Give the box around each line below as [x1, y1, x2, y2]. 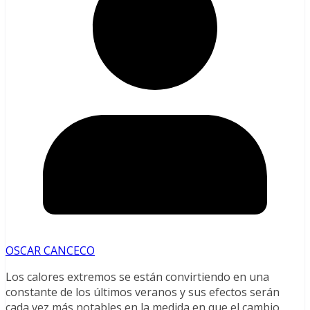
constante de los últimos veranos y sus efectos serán [6, 284, 280, 300]
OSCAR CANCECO [6, 242, 95, 258]
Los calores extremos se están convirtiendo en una [6, 268, 269, 284]
